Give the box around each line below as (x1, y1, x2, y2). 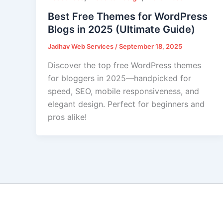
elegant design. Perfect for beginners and (48, 99, 205, 109)
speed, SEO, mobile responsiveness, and (48, 86, 199, 96)
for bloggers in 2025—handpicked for (48, 73, 191, 83)
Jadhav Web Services (48, 42, 115, 50)
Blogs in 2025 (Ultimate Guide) (48, 23, 195, 35)
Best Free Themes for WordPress (48, 10, 208, 22)
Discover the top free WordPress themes (48, 60, 201, 70)
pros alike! (48, 111, 87, 122)
